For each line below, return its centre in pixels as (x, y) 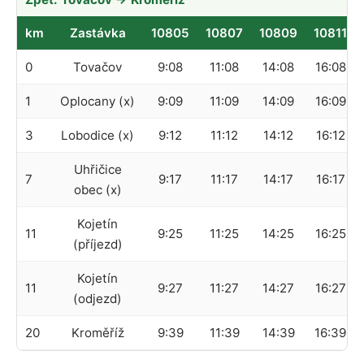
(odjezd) (97, 298)
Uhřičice (97, 169)
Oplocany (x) (97, 101)
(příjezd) (97, 244)
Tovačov (97, 67)
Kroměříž (97, 332)
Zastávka (97, 32)
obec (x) (97, 189)
